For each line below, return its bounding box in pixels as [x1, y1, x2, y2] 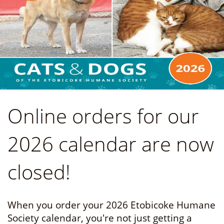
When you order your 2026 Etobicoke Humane [7, 198, 215, 211]
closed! [7, 158, 70, 185]
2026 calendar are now [7, 130, 214, 157]
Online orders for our [7, 102, 199, 129]
